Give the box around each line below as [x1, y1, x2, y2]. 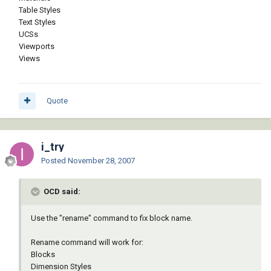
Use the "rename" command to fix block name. [31, 214, 192, 223]
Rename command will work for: [31, 238, 143, 247]
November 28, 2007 [68, 156, 135, 166]
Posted [41, 156, 68, 166]
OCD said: [42, 187, 80, 197]
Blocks [31, 250, 55, 260]
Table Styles [19, 5, 60, 15]
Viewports [19, 42, 54, 51]
